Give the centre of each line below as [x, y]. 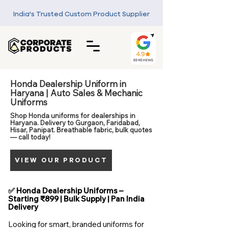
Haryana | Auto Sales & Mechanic [76, 93]
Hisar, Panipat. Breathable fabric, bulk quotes [81, 130]
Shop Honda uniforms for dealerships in [73, 116]
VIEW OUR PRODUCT [61, 160]
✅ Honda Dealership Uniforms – [66, 191]
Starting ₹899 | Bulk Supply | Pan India [76, 199]
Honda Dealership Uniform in [68, 84]
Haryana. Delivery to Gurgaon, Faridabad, [75, 123]
